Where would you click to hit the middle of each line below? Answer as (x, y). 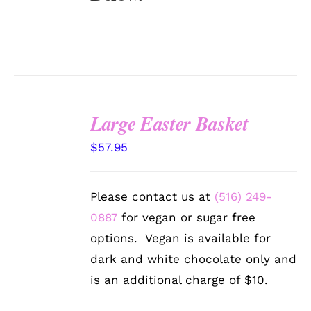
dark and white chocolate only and (194, 259)
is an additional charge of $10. (179, 280)
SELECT (47, 135)
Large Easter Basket (169, 124)
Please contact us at (153, 197)
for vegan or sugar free (187, 218)
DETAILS (45, 178)
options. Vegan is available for (181, 238)
